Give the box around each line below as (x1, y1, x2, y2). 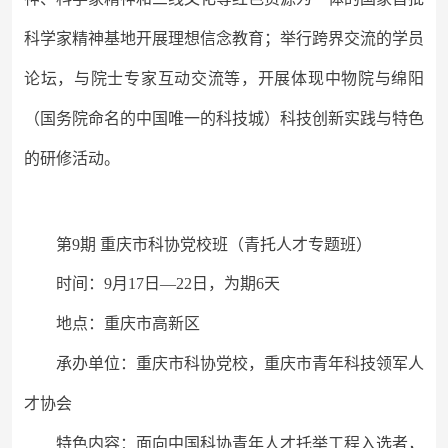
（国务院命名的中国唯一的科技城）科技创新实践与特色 (24, 110, 424, 127)
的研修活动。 (24, 150, 120, 167)
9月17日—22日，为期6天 (104, 275, 280, 292)
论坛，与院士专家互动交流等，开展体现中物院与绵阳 (24, 70, 424, 87)
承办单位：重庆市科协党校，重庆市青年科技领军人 (56, 355, 424, 372)
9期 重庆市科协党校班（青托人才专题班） (72, 236, 372, 253)
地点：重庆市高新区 (56, 315, 200, 332)
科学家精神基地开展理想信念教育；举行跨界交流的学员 (24, 30, 424, 47)
